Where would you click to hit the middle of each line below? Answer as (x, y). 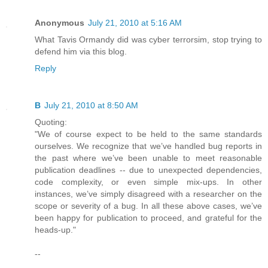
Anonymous (60, 22)
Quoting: (51, 122)
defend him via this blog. (81, 51)
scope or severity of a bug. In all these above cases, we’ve (148, 205)
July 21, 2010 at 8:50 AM (91, 105)
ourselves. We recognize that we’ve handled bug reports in (148, 146)
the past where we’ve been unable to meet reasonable (148, 158)
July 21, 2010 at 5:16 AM (135, 22)
